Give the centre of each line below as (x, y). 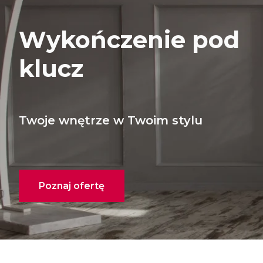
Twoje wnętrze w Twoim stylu (111, 121)
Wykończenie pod (129, 40)
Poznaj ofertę (72, 186)
